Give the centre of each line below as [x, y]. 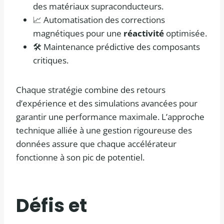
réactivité [144, 33]
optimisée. [185, 33]
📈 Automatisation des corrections [99, 20]
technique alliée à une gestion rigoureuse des [104, 130]
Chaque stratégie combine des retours [91, 90]
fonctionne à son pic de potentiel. [80, 157]
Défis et [51, 205]
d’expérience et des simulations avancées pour [107, 103]
